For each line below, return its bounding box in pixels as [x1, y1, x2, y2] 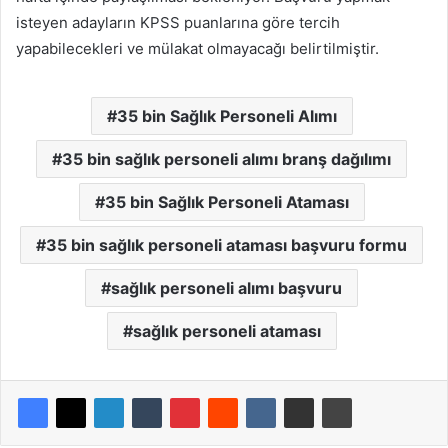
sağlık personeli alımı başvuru [111, 277, 342, 298]
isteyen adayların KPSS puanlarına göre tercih [16, 12, 340, 32]
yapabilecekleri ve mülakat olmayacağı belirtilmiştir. [16, 38, 379, 58]
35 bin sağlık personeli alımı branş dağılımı [62, 148, 391, 169]
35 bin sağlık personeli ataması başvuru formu [46, 234, 407, 255]
